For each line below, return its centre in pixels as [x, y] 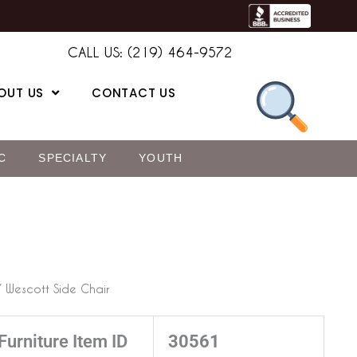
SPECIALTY [73, 158]
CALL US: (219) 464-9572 [150, 52]
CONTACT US [133, 92]
